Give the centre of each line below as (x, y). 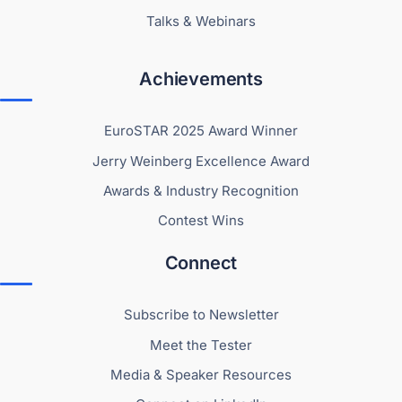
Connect (201, 263)
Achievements (201, 79)
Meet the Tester (201, 345)
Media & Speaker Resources (201, 374)
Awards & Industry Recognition (201, 190)
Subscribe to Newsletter (201, 315)
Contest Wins (201, 220)
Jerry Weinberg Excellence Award (201, 161)
